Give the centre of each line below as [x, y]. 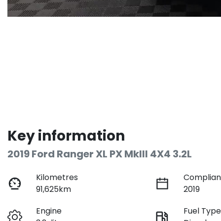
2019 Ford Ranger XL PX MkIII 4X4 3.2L [100, 154]
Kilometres [57, 178]
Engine [49, 211]
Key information [66, 136]
